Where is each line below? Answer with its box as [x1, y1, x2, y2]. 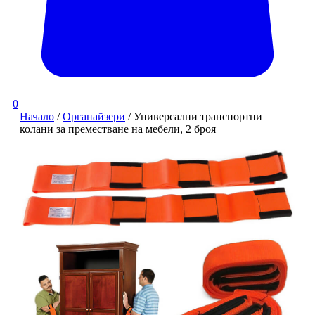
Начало [20, 110, 54, 122]
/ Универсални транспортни [125, 110, 262, 122]
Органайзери [63, 110, 125, 122]
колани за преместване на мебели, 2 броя [20, 122, 216, 135]
